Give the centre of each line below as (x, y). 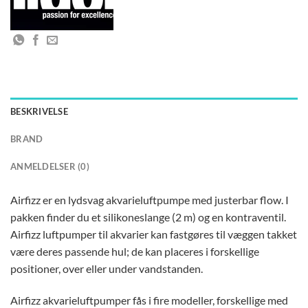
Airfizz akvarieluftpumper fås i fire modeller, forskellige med (149, 300)
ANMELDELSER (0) (50, 166)
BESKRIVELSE (39, 111)
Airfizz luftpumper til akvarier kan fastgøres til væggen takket (154, 234)
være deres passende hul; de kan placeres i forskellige (135, 251)
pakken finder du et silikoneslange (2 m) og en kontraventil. (148, 217)
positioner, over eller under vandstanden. (107, 268)
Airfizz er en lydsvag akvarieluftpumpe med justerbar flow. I (150, 200)
